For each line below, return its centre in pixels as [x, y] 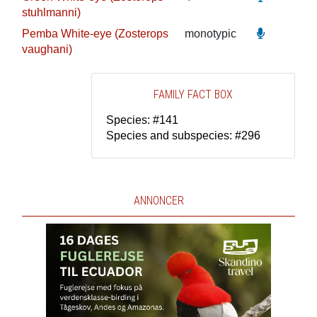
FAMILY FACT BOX [194, 94]
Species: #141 [143, 120]
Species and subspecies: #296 [184, 136]
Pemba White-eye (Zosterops [95, 34]
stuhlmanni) [51, 12]
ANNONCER [158, 201]
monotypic [210, 34]
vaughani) [47, 49]
